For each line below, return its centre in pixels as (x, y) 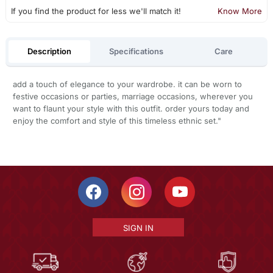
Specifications (136, 51)
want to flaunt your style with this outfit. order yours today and (131, 108)
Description (49, 51)
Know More (240, 11)
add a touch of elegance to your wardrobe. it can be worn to (127, 84)
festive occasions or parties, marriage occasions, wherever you (133, 96)
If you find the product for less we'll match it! (96, 11)
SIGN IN (138, 228)
